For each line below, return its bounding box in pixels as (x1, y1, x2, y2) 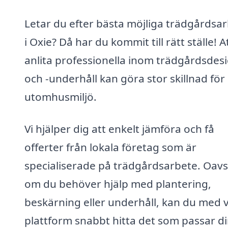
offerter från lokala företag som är (24, 140, 196, 155)
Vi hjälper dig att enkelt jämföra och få (24, 122, 214, 136)
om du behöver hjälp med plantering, (24, 177, 211, 191)
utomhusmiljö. (24, 89, 97, 104)
